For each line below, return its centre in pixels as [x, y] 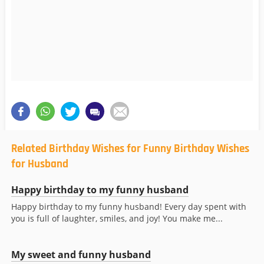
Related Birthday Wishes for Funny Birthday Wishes [130, 149]
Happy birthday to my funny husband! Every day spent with [129, 207]
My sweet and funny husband [81, 255]
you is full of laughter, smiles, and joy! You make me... [117, 219]
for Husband [40, 164]
